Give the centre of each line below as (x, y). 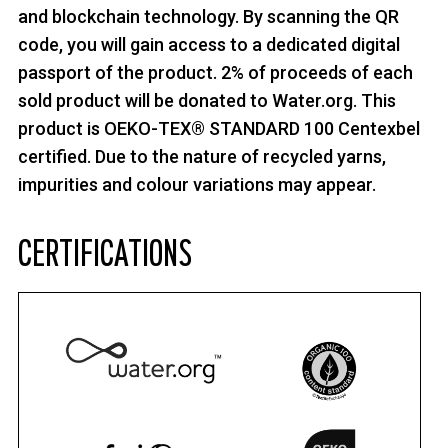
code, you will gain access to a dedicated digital (209, 44)
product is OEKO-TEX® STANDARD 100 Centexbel (219, 128)
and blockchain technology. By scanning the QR (208, 16)
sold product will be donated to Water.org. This (207, 100)
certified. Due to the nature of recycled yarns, (202, 156)
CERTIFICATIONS (105, 254)
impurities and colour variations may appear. (197, 184)
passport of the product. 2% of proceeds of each (215, 72)
